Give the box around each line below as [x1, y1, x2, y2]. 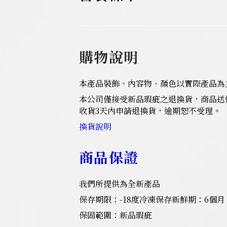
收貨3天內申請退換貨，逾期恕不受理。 [79, 105, 221, 117]
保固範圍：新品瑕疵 [79, 209, 152, 221]
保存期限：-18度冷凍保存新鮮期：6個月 [79, 194, 225, 206]
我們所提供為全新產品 [79, 178, 160, 190]
